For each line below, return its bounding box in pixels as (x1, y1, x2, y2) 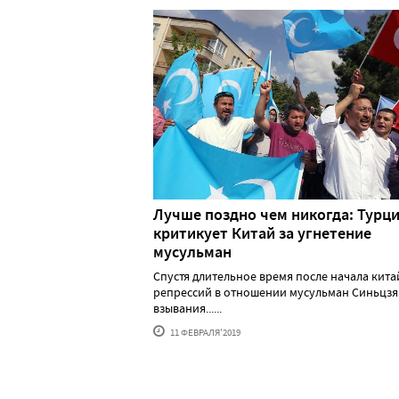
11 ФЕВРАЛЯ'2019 (168, 325, 240, 338)
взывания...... (153, 299, 222, 316)
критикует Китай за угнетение (153, 222, 371, 244)
